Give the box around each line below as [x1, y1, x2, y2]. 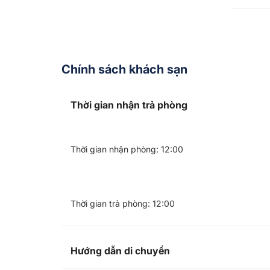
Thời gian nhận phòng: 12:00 [71, 143, 183, 154]
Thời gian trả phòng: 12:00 [71, 198, 175, 209]
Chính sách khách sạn [61, 61, 187, 77]
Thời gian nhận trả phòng [71, 98, 187, 111]
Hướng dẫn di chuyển [71, 244, 170, 257]
